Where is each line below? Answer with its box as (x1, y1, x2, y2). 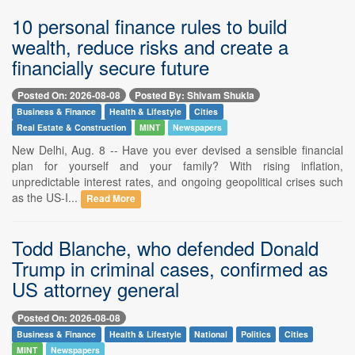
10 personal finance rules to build (12, 11, 287, 40)
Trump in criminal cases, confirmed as (12, 254, 328, 283)
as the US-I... (12, 189, 81, 206)
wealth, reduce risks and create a (12, 32, 288, 60)
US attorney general (12, 275, 179, 303)
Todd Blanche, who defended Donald (12, 234, 319, 262)
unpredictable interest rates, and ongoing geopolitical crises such (12, 174, 343, 190)
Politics (241, 327, 272, 340)
